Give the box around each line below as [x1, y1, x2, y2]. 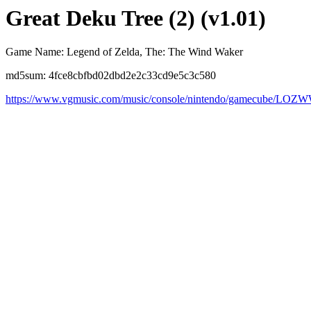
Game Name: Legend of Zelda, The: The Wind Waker [6, 46, 243, 58]
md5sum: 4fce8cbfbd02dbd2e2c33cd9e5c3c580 [6, 69, 216, 82]
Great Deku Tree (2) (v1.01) [6, 6, 266, 31]
